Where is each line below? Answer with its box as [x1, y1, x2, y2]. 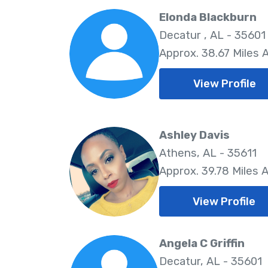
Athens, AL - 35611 [159, 146, 257, 160]
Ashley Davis [159, 128, 230, 142]
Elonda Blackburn [159, 11, 257, 25]
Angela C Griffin [159, 237, 245, 251]
